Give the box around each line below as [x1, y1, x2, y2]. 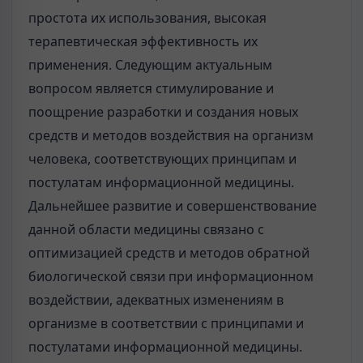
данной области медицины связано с [28, 220, 264, 238]
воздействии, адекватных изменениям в [28, 290, 284, 309]
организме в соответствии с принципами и [28, 314, 304, 332]
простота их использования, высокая [28, 8, 267, 27]
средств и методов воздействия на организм [28, 126, 314, 144]
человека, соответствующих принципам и [28, 149, 297, 168]
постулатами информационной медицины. [28, 337, 302, 356]
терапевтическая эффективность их [28, 32, 258, 50]
